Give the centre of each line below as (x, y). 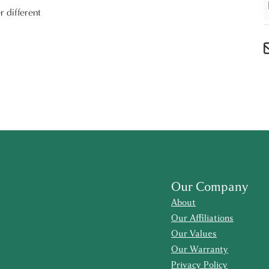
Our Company (210, 187)
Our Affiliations (203, 219)
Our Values (194, 234)
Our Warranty (200, 250)
